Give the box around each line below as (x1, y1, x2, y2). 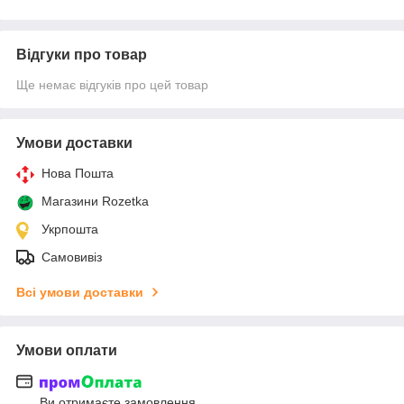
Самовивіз (41, 249, 102, 264)
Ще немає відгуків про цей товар (16, 77, 208, 92)
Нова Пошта (41, 165, 114, 180)
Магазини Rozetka (41, 193, 149, 208)
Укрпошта (41, 221, 98, 236)
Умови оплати (16, 342, 117, 358)
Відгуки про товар (16, 46, 147, 62)
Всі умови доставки (16, 284, 143, 299)
